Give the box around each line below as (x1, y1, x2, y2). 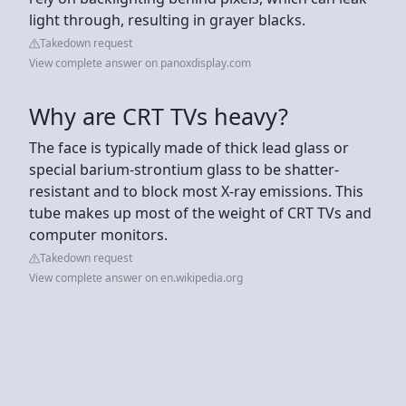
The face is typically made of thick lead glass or (29, 137, 349, 158)
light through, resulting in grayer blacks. (29, 9, 305, 30)
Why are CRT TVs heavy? (29, 100, 288, 131)
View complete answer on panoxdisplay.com (29, 54, 251, 71)
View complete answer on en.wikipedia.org (29, 269, 243, 285)
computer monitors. (29, 224, 168, 245)
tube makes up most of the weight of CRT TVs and (29, 202, 372, 223)
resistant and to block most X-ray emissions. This (29, 180, 363, 201)
